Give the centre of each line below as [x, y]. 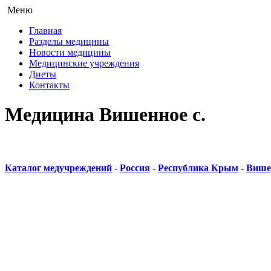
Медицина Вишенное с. [105, 115]
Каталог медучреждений [58, 168]
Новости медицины [70, 52]
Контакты [49, 85]
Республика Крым [198, 168]
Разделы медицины [69, 41]
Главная [45, 31]
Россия [135, 168]
